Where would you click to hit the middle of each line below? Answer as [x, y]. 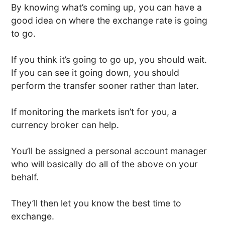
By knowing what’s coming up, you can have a [107, 8]
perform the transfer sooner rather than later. [105, 86]
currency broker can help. [65, 125]
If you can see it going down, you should [95, 73]
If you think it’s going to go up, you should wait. [109, 60]
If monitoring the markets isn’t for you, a [94, 112]
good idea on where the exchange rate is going [109, 21]
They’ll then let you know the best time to [96, 203]
